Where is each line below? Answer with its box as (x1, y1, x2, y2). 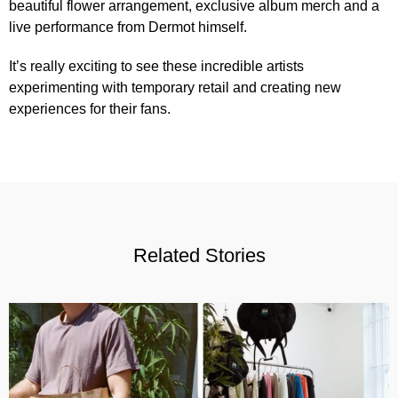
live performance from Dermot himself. (9, 20, 247, 36)
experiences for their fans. (9, 101, 171, 117)
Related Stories (132, 244, 266, 267)
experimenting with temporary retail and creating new (9, 80, 341, 96)
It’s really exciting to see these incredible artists (9, 59, 304, 75)
